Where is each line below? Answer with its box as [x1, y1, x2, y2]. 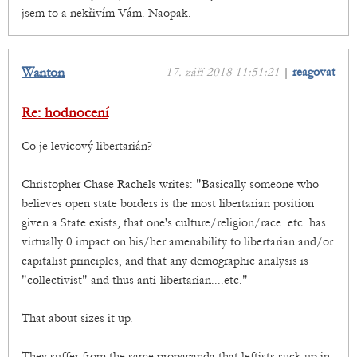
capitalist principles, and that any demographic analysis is [22, 253, 308, 269]
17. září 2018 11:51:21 [166, 65, 280, 80]
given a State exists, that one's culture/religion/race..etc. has [22, 215, 326, 230]
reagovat [292, 65, 335, 80]
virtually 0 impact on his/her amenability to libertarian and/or [22, 234, 333, 249]
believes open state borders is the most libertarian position [22, 196, 314, 211]
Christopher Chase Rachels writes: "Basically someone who [22, 177, 319, 192]
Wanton [22, 65, 65, 81]
